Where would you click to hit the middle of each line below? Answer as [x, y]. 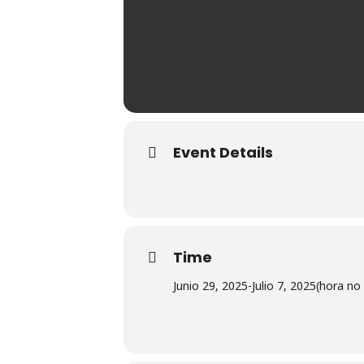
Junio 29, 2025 [210, 286]
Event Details [223, 152]
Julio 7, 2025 [284, 286]
